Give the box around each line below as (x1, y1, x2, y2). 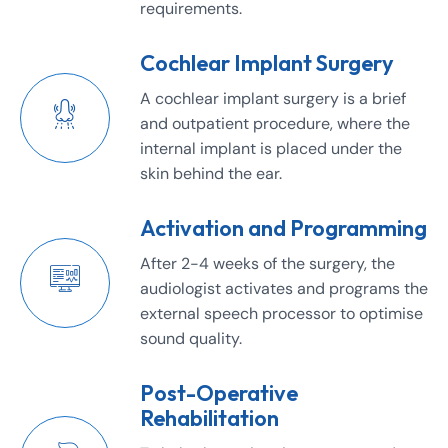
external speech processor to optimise (140, 302, 423, 324)
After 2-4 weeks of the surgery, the (140, 252, 395, 274)
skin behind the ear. (140, 162, 282, 184)
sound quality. (140, 327, 242, 349)
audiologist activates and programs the (140, 277, 428, 299)
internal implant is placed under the (140, 137, 402, 159)
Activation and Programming (140, 213, 427, 242)
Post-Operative (140, 378, 298, 407)
